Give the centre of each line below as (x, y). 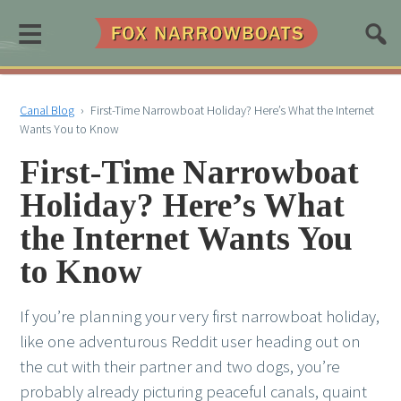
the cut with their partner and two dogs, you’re (180, 367)
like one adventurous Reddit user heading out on (191, 342)
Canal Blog (47, 110)
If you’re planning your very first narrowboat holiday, (200, 317)
